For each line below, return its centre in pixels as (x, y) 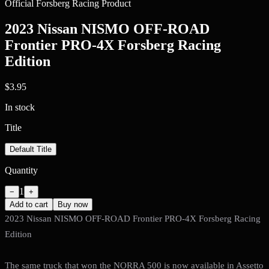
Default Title (31, 149)
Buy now (73, 204)
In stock (20, 107)
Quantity (21, 170)
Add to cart (29, 204)
